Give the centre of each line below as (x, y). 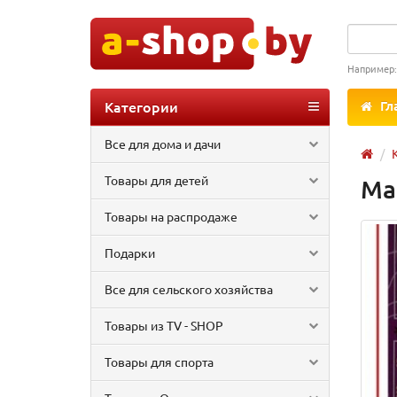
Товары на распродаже (171, 216)
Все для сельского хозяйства (189, 289)
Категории (141, 106)
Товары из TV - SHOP (164, 325)
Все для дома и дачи (163, 144)
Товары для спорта (159, 362)
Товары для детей (156, 180)
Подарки (130, 253)
